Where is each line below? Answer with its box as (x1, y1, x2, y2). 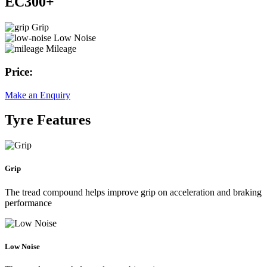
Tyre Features (5, 112, 91, 128)
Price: (5, 65, 33, 78)
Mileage (46, 44, 76, 54)
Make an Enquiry (5, 89, 70, 100)
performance (5, 197, 52, 208)
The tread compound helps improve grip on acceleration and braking (5, 187, 262, 197)
